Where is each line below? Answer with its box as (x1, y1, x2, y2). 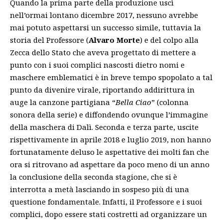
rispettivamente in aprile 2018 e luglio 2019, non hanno (10, 134, 211, 144)
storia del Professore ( (10, 34, 89, 45)
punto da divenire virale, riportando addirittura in (10, 84, 195, 95)
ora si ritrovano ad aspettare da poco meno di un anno (10, 159, 210, 169)
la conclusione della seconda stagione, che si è (10, 171, 177, 182)
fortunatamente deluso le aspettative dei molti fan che (10, 146, 209, 157)
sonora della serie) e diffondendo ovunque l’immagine (10, 109, 208, 119)
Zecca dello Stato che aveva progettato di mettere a (10, 47, 196, 57)
